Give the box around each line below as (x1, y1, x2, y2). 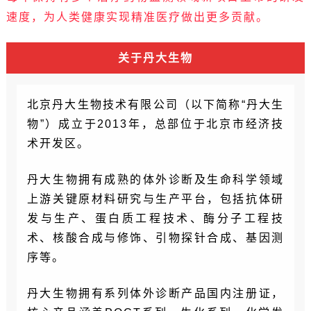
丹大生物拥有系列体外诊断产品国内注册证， (26, 287, 285, 300)
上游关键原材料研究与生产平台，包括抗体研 (26, 193, 285, 205)
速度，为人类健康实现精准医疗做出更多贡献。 (6, 11, 269, 24)
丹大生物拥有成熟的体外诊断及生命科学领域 (26, 174, 285, 186)
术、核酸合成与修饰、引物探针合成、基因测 (26, 232, 285, 244)
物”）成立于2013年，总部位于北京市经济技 (26, 118, 285, 131)
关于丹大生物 (118, 52, 193, 65)
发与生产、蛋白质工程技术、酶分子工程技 (26, 212, 285, 225)
